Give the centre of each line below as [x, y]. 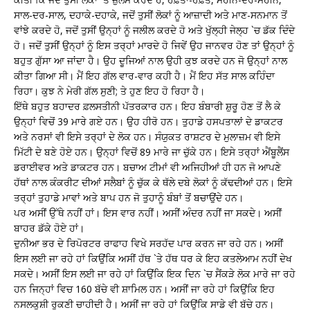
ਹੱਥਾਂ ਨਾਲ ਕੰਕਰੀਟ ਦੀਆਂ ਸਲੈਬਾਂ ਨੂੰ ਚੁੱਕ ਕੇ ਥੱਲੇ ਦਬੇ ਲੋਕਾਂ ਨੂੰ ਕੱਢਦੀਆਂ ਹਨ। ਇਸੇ [153, 182]
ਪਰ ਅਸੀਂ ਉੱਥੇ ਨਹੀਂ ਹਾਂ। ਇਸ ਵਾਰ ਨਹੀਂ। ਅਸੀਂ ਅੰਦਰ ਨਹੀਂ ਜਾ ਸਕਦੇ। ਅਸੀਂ [148, 212]
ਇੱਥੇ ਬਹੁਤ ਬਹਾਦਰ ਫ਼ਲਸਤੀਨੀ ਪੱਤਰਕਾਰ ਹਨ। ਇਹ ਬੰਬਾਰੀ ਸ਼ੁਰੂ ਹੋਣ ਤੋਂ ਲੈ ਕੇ [147, 106]
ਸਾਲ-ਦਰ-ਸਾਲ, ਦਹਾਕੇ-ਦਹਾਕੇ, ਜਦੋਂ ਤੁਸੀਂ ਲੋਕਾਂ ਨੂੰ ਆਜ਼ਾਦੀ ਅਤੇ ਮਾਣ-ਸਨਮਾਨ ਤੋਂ [151, 15]
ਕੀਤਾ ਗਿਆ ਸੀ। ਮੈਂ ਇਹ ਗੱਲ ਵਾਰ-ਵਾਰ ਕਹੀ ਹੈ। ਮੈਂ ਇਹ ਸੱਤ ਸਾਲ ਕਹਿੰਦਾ [144, 75]
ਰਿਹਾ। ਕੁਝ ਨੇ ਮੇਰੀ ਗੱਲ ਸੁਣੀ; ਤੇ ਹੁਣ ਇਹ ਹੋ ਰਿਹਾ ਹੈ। [109, 91]
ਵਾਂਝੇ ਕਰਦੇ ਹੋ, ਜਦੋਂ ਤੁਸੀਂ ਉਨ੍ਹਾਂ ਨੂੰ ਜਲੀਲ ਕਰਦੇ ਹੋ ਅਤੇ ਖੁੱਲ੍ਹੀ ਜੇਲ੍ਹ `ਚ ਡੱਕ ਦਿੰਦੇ [154, 30]
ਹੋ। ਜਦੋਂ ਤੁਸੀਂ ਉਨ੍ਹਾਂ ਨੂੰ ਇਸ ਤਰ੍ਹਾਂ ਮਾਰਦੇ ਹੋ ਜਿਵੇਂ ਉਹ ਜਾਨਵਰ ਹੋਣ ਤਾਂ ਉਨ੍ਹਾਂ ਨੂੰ [154, 45]
